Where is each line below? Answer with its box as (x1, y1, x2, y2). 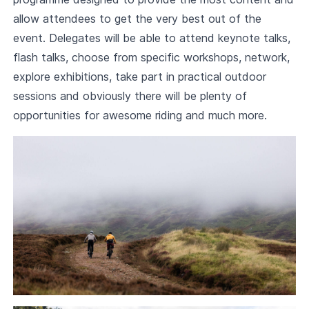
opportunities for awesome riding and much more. (12, 108, 267, 122)
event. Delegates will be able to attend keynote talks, (12, 31, 290, 45)
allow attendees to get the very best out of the (12, 12, 261, 26)
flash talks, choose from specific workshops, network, (12, 50, 290, 64)
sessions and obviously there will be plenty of (12, 89, 247, 103)
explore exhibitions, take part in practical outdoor (12, 70, 266, 83)
